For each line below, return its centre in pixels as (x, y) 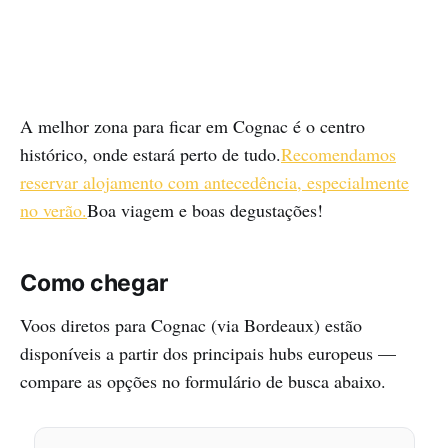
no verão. (53, 210)
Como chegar (94, 283)
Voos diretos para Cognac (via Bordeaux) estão (191, 325)
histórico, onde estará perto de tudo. (150, 154)
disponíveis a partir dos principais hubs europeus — (208, 353)
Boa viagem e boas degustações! (205, 210)
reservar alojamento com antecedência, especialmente (214, 182)
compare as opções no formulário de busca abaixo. (203, 381)
